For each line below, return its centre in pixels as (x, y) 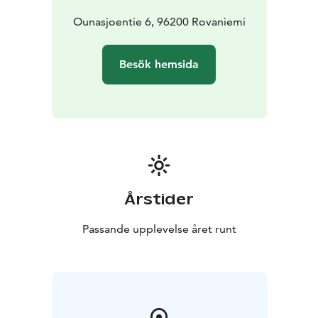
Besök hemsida (159, 64)
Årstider (159, 199)
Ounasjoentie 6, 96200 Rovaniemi (159, 21)
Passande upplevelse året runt (159, 229)
